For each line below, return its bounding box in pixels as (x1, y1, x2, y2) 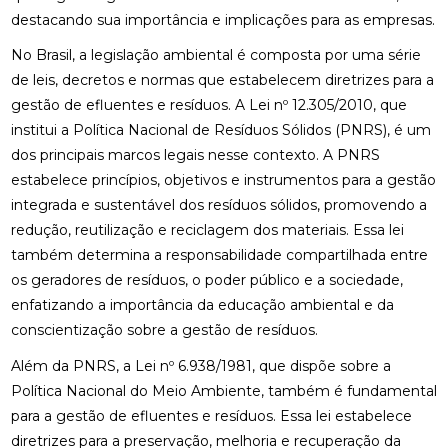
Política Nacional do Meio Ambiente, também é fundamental (10, 381, 437, 400)
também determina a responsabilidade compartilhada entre (10, 246, 428, 265)
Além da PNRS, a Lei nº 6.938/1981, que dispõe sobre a (10, 356, 391, 375)
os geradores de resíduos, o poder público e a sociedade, (10, 271, 403, 290)
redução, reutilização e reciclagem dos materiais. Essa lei (10, 221, 404, 240)
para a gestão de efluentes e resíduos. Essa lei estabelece (10, 406, 412, 425)
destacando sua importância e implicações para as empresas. (10, 10, 435, 29)
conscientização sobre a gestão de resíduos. (10, 321, 318, 340)
